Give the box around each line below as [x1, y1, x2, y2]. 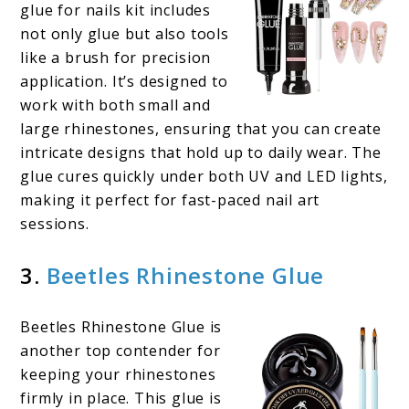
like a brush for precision [20, 47, 212, 68]
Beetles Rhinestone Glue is [20, 317, 223, 338]
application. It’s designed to [20, 71, 228, 92]
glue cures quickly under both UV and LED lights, [20, 166, 388, 187]
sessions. [20, 214, 89, 235]
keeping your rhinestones [20, 364, 216, 385]
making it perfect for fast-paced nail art [20, 190, 320, 211]
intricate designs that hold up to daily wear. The [20, 142, 382, 163]
